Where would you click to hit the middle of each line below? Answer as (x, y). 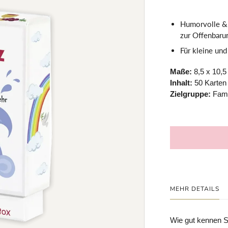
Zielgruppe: (191, 94)
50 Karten (211, 83)
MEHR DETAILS (195, 189)
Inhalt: (182, 83)
